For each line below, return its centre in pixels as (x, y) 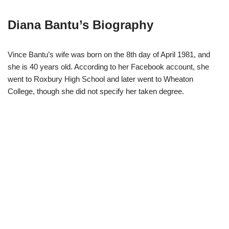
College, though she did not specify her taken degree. (96, 91)
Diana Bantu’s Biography (81, 25)
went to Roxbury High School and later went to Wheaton (100, 79)
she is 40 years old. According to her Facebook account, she (108, 67)
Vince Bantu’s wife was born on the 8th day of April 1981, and (109, 55)
